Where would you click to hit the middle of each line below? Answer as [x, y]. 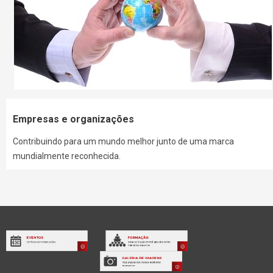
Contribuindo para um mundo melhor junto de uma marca [124, 142]
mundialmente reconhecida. [67, 156]
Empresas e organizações [74, 119]
